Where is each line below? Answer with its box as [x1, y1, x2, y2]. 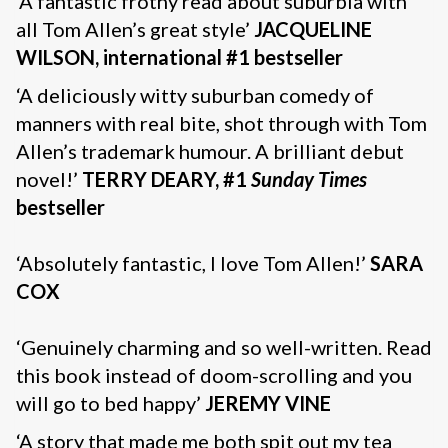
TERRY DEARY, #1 [82, 167, 251, 192]
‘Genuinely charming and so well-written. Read [16, 335, 432, 360]
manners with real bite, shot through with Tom [16, 111, 427, 136]
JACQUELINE [254, 17, 372, 42]
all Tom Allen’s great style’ [16, 17, 254, 42]
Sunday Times [251, 167, 367, 192]
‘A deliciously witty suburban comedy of [16, 83, 374, 108]
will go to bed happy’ [16, 391, 205, 416]
